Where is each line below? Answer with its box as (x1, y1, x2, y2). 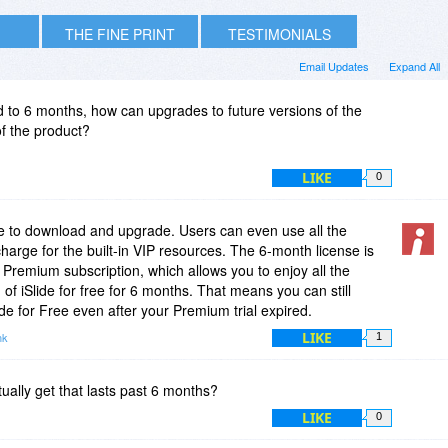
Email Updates (299, 57, 369, 74)
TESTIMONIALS (227, 23, 331, 44)
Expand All (389, 57, 440, 74)
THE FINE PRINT (65, 23, 175, 44)
